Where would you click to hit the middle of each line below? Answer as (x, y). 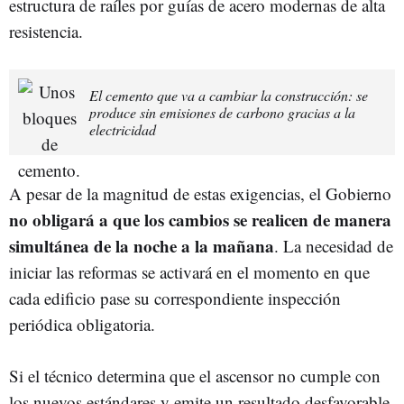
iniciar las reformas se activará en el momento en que (189, 272)
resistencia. (46, 32)
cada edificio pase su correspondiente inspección (175, 298)
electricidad (123, 130)
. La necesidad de (334, 246)
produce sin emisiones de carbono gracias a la (222, 113)
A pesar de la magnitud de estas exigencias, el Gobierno (200, 194)
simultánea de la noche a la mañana (142, 246)
